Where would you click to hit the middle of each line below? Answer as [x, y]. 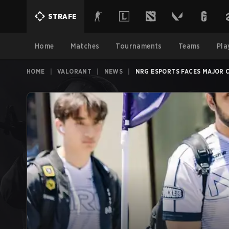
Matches [85, 46]
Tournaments [139, 46]
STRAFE [62, 16]
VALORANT [75, 71]
